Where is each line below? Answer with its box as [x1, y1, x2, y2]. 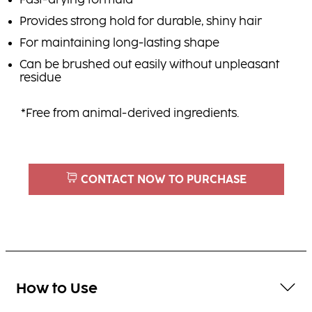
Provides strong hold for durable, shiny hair [19, 15, 262, 29]
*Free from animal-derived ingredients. [21, 107, 239, 121]
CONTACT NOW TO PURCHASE [80, 173, 247, 187]
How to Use [16, 281, 97, 298]
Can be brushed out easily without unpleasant [19, 58, 279, 72]
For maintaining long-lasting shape [19, 37, 219, 51]
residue [19, 72, 61, 86]
